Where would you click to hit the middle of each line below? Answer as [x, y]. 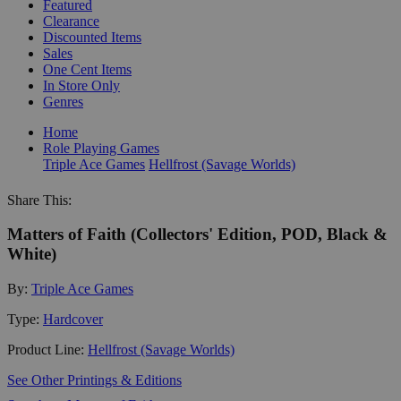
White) [32, 254]
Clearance [71, 21]
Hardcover [73, 319]
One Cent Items [87, 69]
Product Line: [47, 349]
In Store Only [81, 85]
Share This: [39, 200]
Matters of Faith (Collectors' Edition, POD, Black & [197, 235]
